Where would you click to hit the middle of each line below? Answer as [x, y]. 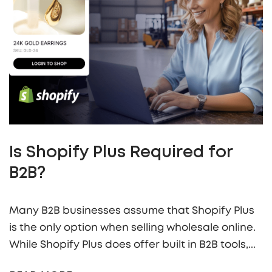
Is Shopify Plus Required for [121, 153]
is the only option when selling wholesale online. [132, 228]
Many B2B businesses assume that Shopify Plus [132, 211]
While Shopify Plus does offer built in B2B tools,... [132, 245]
